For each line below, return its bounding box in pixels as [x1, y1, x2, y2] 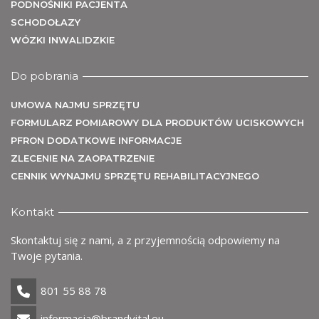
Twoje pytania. [11, 249, 83, 263]
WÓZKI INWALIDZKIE [11, 34, 115, 46]
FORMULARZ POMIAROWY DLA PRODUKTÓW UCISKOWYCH [11, 117, 304, 129]
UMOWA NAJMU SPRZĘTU [11, 99, 140, 111]
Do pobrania [11, 69, 78, 83]
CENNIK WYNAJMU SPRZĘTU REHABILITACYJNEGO [11, 170, 259, 182]
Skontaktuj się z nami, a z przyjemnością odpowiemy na [11, 233, 280, 248]
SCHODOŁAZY [11, 16, 80, 28]
